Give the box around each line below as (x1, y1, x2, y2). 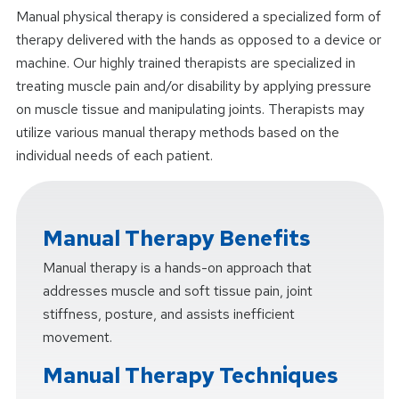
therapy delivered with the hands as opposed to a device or (15, 29, 381, 49)
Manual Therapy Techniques (42, 361, 338, 389)
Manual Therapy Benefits (42, 224, 311, 252)
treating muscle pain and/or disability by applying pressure (15, 76, 371, 95)
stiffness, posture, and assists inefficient (42, 304, 295, 323)
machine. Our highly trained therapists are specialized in (15, 53, 355, 72)
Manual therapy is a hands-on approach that (42, 257, 312, 277)
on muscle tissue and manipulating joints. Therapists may (15, 99, 364, 118)
